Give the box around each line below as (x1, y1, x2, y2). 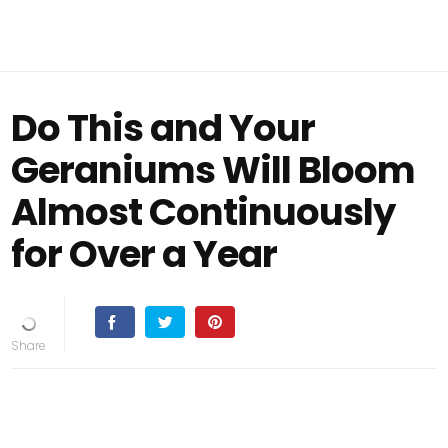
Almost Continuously (11, 186, 396, 238)
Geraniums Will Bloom (11, 144, 416, 196)
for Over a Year (11, 228, 278, 280)
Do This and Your (11, 102, 316, 154)
